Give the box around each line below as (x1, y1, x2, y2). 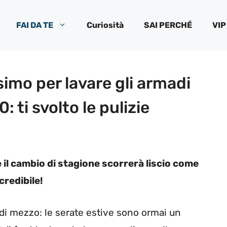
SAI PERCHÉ (144, 20, 192, 30)
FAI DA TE (16, 20, 53, 30)
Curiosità (87, 20, 124, 30)
